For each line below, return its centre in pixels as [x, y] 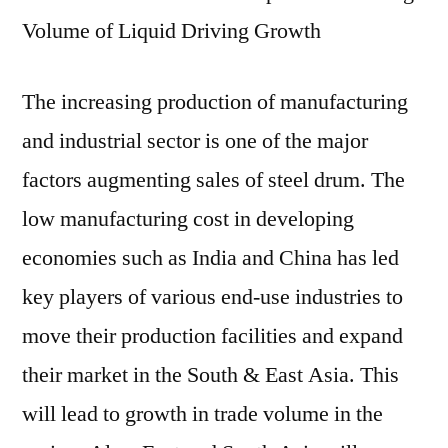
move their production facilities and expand [212, 336]
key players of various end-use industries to [212, 297]
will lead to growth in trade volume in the [202, 414]
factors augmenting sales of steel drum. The [213, 180]
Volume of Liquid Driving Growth [171, 31]
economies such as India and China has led [210, 258]
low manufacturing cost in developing [188, 219]
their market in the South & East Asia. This [210, 375]
